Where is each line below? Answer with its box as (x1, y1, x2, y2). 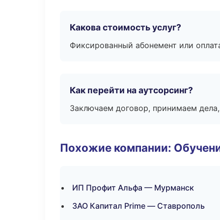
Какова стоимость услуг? (70, 22, 181, 32)
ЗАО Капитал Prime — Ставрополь (72, 201, 205, 211)
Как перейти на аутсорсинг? (70, 85, 193, 95)
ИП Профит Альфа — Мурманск (72, 183, 194, 192)
